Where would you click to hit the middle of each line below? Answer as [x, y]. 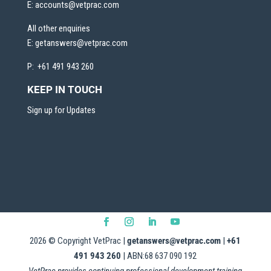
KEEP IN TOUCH [64, 90]
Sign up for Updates [61, 110]
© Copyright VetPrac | [87, 241]
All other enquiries [58, 29]
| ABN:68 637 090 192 [159, 256]
